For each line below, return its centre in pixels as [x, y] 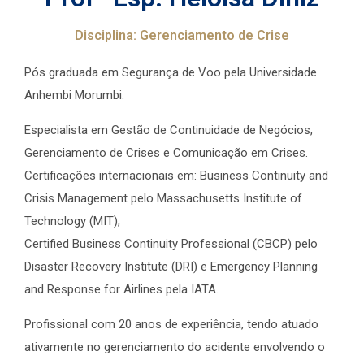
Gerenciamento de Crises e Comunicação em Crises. [166, 153]
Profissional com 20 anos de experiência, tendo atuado [171, 325]
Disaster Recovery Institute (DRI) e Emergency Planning [171, 267]
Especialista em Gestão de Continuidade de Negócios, [169, 130]
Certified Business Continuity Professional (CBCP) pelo [171, 244]
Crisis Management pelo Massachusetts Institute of [163, 199]
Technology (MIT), [72, 221]
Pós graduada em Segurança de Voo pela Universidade [171, 73]
